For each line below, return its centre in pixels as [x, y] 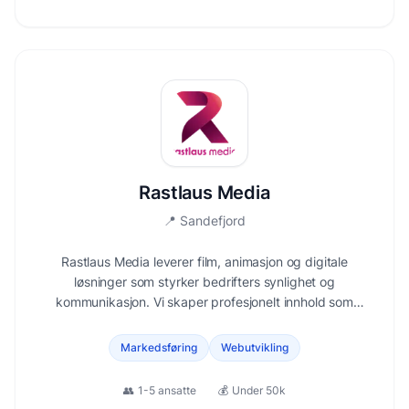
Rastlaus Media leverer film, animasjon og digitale [204, 262]
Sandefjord [213, 220]
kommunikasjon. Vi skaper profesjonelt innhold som [204, 302]
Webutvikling [255, 347]
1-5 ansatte [167, 390]
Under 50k [259, 390]
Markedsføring [159, 347]
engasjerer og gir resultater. [204, 322]
